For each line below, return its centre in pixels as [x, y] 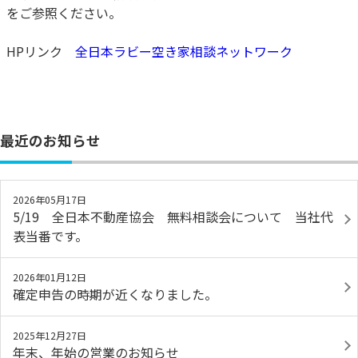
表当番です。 [50, 236]
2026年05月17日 [50, 199]
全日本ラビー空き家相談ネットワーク [184, 51]
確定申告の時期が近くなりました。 [115, 294]
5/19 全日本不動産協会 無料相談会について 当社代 [173, 217]
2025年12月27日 [50, 335]
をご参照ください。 [64, 13]
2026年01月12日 [50, 277]
